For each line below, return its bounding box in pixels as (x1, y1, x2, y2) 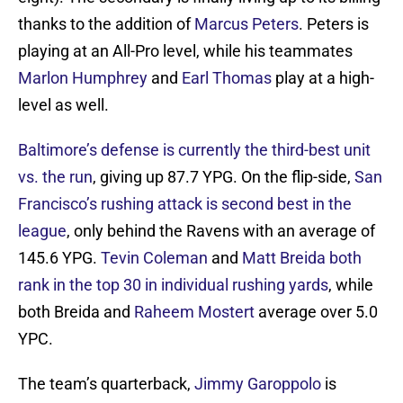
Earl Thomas (182, 68, 272, 88)
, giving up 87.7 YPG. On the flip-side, (93, 167, 354, 187)
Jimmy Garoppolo (194, 374, 321, 394)
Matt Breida (242, 248, 326, 268)
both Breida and (18, 302, 134, 322)
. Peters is (299, 14, 369, 34)
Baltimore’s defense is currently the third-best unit (18, 140, 371, 160)
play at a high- (272, 68, 374, 88)
